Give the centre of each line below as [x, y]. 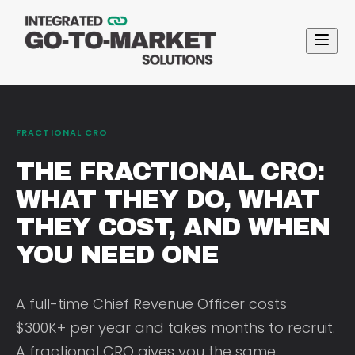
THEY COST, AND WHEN [173, 227]
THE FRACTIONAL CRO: [170, 171]
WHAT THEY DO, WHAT [167, 199]
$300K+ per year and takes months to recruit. [176, 327]
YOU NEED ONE [117, 254]
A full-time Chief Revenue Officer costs [151, 303]
